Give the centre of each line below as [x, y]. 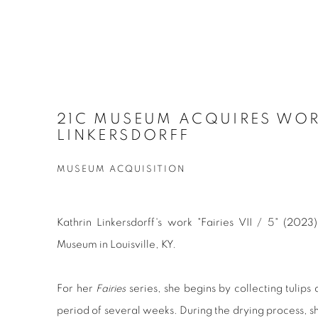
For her [76, 289]
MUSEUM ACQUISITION [121, 170]
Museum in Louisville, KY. [116, 245]
